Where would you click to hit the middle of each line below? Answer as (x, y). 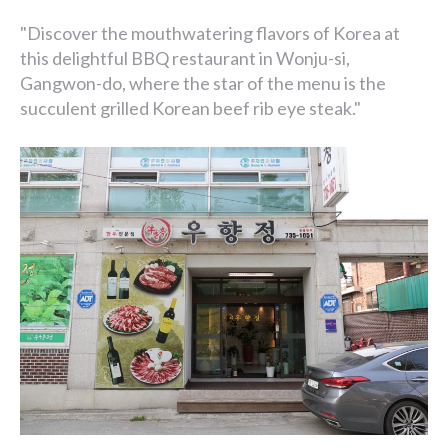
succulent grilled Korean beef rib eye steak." (190, 108)
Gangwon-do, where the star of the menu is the (203, 83)
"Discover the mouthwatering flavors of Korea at (210, 33)
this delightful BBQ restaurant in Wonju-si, (185, 58)
